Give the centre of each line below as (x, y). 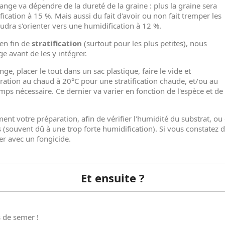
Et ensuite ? (113, 178)
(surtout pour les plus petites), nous (144, 43)
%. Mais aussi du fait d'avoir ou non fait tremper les (133, 16)
